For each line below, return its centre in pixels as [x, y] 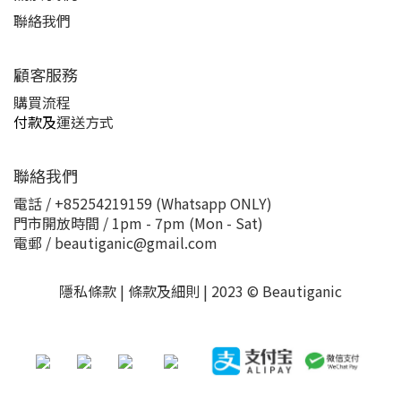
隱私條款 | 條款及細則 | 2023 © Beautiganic [200, 291]
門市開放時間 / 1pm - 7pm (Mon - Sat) [138, 223]
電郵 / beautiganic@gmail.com [115, 243]
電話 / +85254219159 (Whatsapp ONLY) [143, 203]
